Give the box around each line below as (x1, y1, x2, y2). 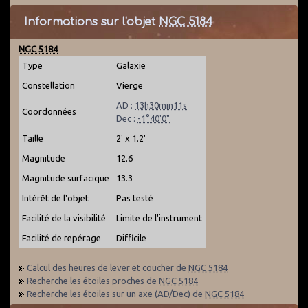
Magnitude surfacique (22, 173, 109, 183)
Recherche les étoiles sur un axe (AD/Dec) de (27, 289, 205, 298)
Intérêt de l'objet (22, 193, 89, 203)
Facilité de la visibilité (22, 213, 106, 223)
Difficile (116, 233, 146, 243)
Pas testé (116, 193, 153, 203)
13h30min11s (135, 100, 187, 110)
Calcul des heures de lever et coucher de (27, 263, 188, 272)
